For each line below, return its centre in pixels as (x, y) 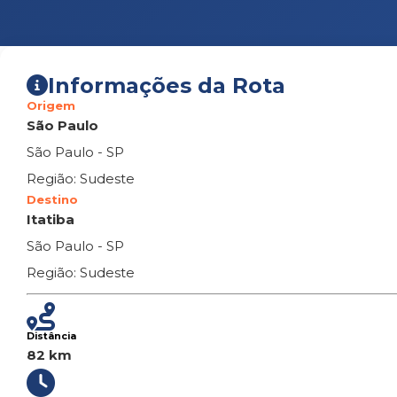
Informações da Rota (167, 86)
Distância (51, 336)
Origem (51, 105)
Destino (52, 199)
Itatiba (51, 219)
